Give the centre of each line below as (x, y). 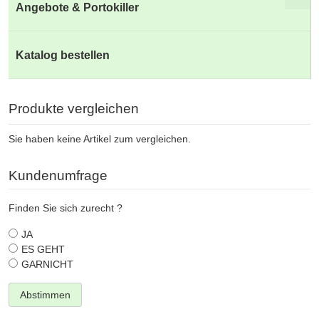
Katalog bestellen (63, 54)
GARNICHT (47, 264)
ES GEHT (43, 249)
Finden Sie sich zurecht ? (66, 208)
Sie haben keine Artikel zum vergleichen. (100, 138)
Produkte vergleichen (74, 108)
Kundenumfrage (58, 175)
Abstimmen (45, 294)
